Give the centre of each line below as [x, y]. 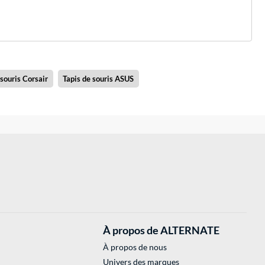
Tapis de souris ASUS [98, 79]
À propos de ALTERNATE [161, 230]
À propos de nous [135, 247]
